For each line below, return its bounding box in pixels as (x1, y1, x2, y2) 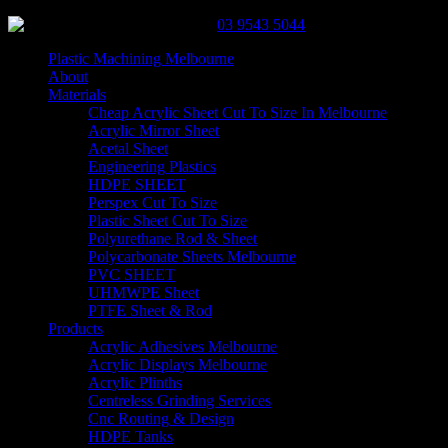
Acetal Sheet (88, 140, 168, 157)
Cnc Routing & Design (88, 410, 234, 427)
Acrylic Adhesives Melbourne (88, 338, 277, 355)
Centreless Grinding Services (88, 392, 271, 409)
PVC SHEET (88, 266, 175, 283)
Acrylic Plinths (88, 374, 182, 391)
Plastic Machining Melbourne (48, 50, 234, 67)
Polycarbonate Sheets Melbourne (88, 248, 296, 265)
